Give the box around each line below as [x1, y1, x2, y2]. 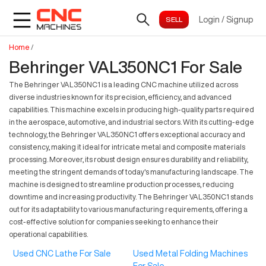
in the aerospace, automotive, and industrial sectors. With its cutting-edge [9, 118, 254, 126]
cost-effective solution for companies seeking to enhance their [9, 218, 218, 226]
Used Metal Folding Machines [133, 249, 248, 258]
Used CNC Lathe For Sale [13, 249, 112, 258]
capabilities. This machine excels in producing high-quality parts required [9, 106, 254, 113]
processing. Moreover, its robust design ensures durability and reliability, [9, 156, 248, 163]
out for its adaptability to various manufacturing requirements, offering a [9, 205, 248, 213]
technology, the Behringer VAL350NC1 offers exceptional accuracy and [9, 131, 245, 138]
